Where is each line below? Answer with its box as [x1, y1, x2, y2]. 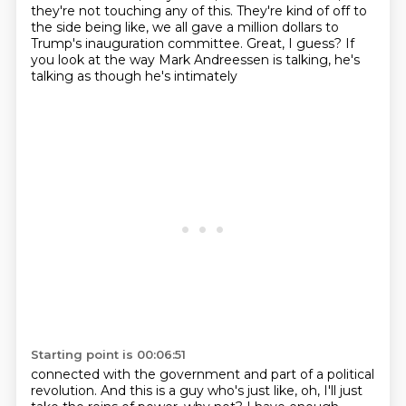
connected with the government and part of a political [30, 366, 374, 382]
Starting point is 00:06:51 [30, 347, 186, 362]
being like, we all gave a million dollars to [84, 19, 339, 35]
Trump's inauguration [30, 35, 168, 52]
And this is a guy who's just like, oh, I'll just [100, 382, 362, 399]
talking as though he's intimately [30, 68, 237, 84]
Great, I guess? [246, 35, 345, 52]
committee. [167, 35, 246, 52]
